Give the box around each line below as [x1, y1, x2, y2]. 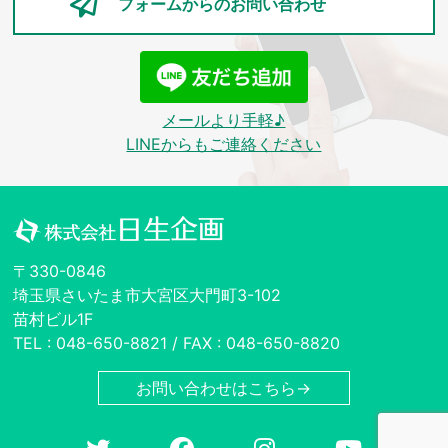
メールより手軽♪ [162, 109, 286, 130]
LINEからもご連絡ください [126, 133, 322, 154]
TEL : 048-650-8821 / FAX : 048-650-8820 [13, 332, 341, 353]
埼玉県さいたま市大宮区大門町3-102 [13, 284, 282, 305]
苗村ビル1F [13, 308, 94, 329]
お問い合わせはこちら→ [136, 377, 312, 398]
